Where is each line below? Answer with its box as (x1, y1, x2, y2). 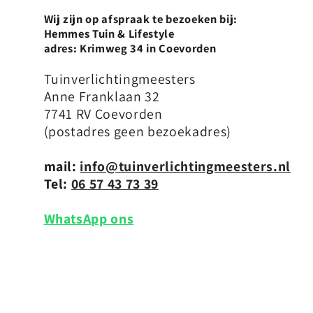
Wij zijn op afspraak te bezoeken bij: (43, 10, 238, 27)
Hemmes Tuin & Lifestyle (43, 25, 175, 41)
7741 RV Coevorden (43, 105, 163, 124)
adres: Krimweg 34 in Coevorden (43, 40, 217, 56)
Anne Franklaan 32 (43, 87, 160, 106)
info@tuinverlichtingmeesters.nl (80, 157, 291, 176)
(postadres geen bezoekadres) (43, 122, 231, 141)
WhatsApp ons (43, 210, 134, 228)
